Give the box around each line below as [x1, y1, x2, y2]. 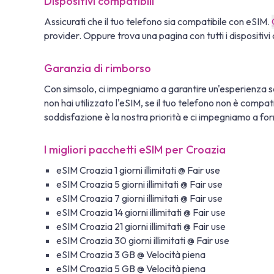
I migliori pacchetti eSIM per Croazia [44, 142, 226, 157]
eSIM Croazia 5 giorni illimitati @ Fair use [56, 177, 223, 190]
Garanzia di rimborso [44, 61, 151, 75]
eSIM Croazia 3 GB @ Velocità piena [56, 248, 206, 261]
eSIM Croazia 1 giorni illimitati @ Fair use [56, 163, 220, 176]
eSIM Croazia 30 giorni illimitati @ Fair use [56, 234, 229, 246]
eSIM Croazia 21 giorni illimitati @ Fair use [56, 220, 226, 232]
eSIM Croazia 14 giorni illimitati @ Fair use [56, 206, 226, 218]
